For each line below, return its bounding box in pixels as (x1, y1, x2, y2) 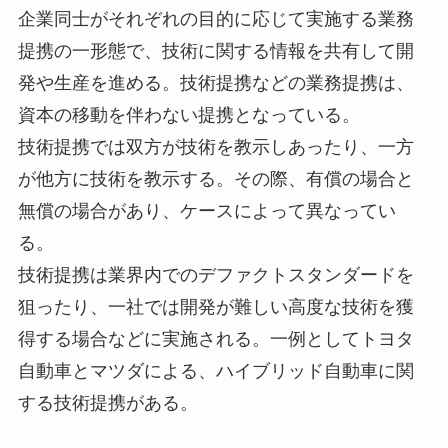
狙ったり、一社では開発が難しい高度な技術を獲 (17, 296, 414, 317)
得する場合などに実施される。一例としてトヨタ (17, 328, 414, 349)
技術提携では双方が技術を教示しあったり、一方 (17, 136, 414, 157)
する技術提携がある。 (17, 392, 198, 413)
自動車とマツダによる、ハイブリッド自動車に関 (17, 360, 414, 381)
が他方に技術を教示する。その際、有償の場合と (17, 168, 414, 189)
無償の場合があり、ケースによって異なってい (17, 200, 396, 221)
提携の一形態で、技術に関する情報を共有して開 (17, 40, 414, 61)
